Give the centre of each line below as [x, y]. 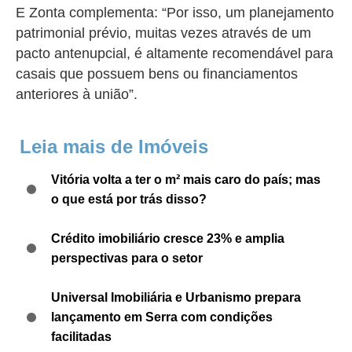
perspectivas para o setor [127, 258]
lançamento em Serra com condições [162, 317]
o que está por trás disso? [129, 199]
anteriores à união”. [77, 94]
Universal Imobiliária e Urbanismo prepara [176, 297]
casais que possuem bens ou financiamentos [157, 74]
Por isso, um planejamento [250, 13]
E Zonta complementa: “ [91, 13]
